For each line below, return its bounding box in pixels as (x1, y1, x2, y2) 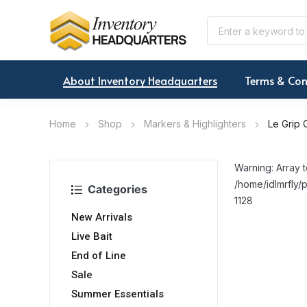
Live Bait (71, 230, 112, 243)
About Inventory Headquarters (63, 73, 217, 88)
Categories (88, 182, 147, 197)
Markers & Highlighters (144, 118, 246, 130)
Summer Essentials (71, 288, 164, 301)
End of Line (71, 249, 126, 262)
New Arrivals (71, 211, 132, 224)
